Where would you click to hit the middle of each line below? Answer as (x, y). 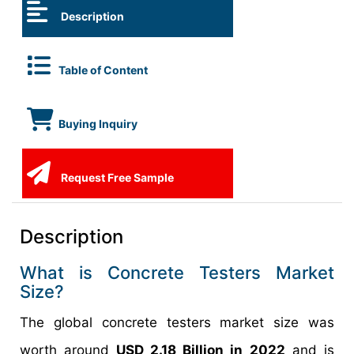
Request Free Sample (116, 177)
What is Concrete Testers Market (177, 273)
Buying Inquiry (98, 124)
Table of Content (103, 70)
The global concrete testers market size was (177, 322)
